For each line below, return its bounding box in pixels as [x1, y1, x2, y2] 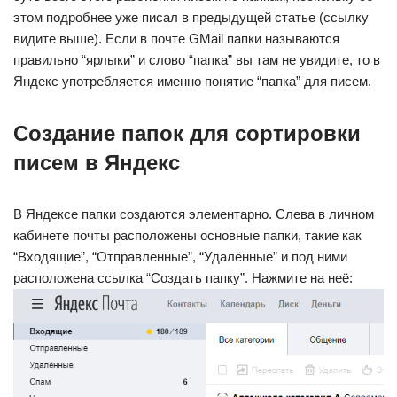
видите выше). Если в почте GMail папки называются [13, 30, 339, 46]
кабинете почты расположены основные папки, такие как [13, 227, 362, 243]
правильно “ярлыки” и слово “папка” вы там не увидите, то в [13, 51, 380, 67]
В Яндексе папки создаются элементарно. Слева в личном [13, 206, 374, 222]
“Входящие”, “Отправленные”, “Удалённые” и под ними [13, 248, 347, 264]
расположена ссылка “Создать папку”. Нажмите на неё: [13, 269, 353, 285]
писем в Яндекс [13, 150, 180, 175]
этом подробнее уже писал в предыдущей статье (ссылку [13, 9, 369, 25]
